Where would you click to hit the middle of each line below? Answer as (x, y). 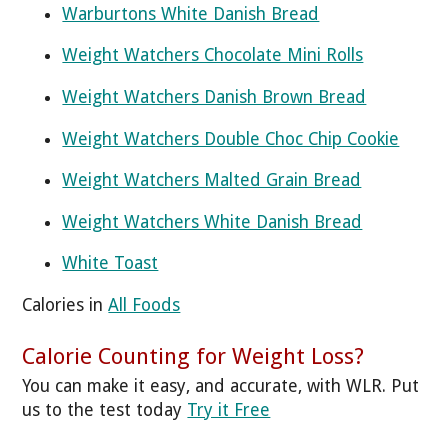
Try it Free (229, 409)
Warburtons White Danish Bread (191, 13)
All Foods (144, 304)
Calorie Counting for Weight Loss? (193, 356)
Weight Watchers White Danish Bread (212, 221)
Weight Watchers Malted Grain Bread (212, 180)
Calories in (65, 304)
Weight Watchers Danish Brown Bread (214, 96)
